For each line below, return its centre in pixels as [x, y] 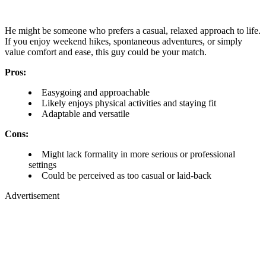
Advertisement [32, 196]
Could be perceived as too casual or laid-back [126, 176]
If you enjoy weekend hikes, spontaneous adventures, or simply [123, 42]
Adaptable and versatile [85, 114]
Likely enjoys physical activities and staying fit [129, 103]
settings [42, 165]
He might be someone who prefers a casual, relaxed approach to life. [133, 31]
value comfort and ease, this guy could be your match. [106, 52]
